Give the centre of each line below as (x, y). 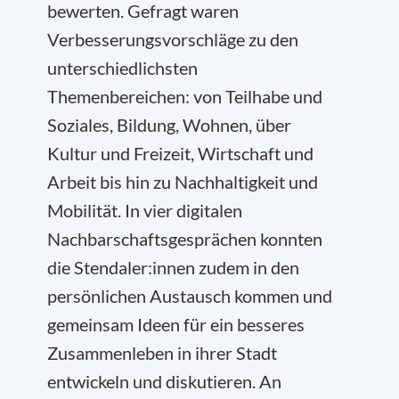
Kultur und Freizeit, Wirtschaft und (180, 153)
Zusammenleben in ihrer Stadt (162, 353)
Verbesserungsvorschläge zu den (173, 39)
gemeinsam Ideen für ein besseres (176, 324)
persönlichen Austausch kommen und (190, 296)
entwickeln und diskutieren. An (164, 381)
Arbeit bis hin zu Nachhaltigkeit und (183, 182)
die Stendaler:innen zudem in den (173, 267)
